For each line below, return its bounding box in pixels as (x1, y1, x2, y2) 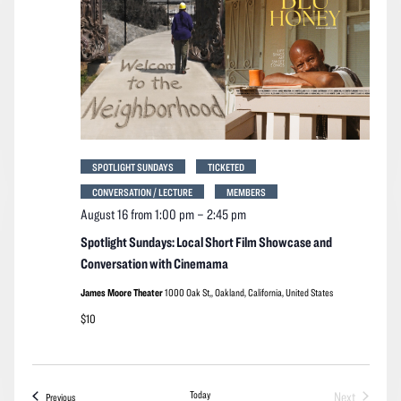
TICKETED (207, 159, 244, 173)
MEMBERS (226, 184, 266, 198)
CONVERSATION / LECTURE (91, 184, 192, 198)
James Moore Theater (80, 285, 165, 298)
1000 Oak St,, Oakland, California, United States (164, 285, 333, 298)
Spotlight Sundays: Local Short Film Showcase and (80, 233, 332, 250)
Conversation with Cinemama (80, 254, 228, 271)
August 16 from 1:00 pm (80, 205, 194, 222)
